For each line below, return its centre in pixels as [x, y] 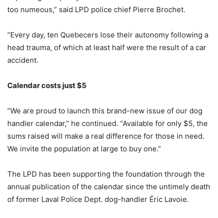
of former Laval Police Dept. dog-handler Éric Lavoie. [98, 199]
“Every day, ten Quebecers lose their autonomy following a [108, 35]
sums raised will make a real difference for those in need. [106, 136]
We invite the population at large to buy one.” [84, 149]
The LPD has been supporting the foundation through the [106, 174]
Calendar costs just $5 [47, 85]
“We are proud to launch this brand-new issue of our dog [105, 111]
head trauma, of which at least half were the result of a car [107, 47]
